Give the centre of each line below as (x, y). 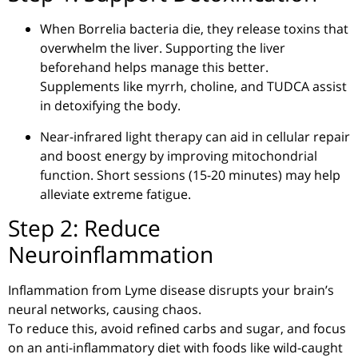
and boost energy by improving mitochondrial (179, 155)
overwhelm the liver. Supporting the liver (163, 48)
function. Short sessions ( (116, 175)
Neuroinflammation (111, 255)
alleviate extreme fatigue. (115, 194)
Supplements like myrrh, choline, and (153, 87)
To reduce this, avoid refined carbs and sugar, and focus (177, 329)
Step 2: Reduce (84, 228)
